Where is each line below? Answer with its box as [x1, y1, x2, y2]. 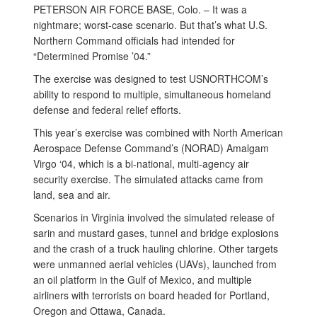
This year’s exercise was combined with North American [33, 125, 283, 139]
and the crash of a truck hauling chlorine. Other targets [33, 241, 278, 255]
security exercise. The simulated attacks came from [33, 172, 263, 186]
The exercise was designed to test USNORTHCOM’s [33, 71, 268, 86]
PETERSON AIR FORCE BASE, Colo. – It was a [33, 2, 247, 16]
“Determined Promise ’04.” [33, 49, 151, 63]
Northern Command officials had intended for [33, 33, 235, 47]
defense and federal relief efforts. [33, 103, 181, 117]
